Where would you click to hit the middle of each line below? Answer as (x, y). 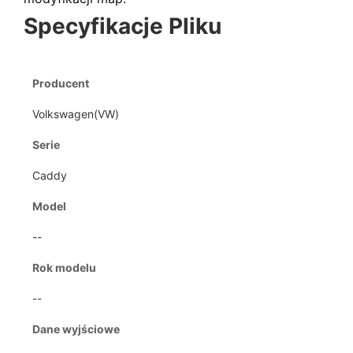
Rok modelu (64, 268)
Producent (61, 83)
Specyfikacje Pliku (123, 26)
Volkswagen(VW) (76, 114)
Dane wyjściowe (76, 329)
